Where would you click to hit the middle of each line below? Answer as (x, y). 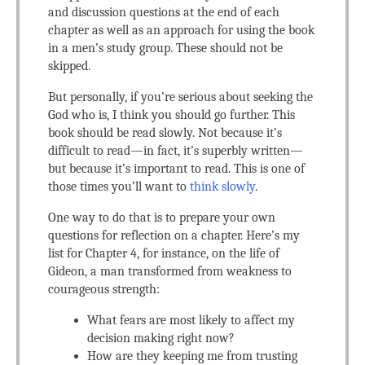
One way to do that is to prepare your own (162, 218)
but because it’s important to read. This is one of (176, 169)
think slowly (222, 187)
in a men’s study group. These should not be (165, 48)
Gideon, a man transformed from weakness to (170, 271)
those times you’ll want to (119, 187)
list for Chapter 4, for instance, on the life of (164, 253)
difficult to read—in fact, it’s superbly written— (176, 151)
